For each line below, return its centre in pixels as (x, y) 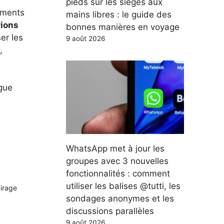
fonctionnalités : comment (118, 173)
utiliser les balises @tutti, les (123, 186)
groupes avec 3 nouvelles (117, 161)
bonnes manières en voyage (123, 27)
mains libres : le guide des (119, 14)
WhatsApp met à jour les (115, 148)
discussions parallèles (110, 211)
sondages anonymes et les (120, 198)
